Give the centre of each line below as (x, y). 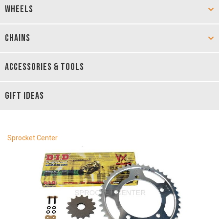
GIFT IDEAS (24, 96)
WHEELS (19, 9)
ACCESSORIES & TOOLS (44, 67)
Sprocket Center (33, 138)
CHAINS (18, 38)
